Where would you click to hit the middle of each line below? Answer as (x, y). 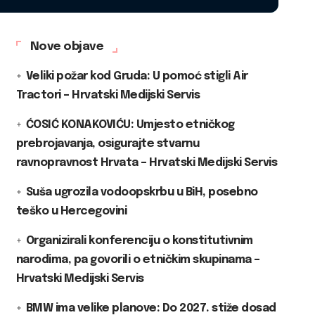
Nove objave (67, 46)
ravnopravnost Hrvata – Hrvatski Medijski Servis (147, 162)
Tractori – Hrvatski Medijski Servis (108, 95)
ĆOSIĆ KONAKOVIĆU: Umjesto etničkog (130, 124)
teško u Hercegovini (71, 211)
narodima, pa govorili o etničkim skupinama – (138, 259)
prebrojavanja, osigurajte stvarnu (108, 143)
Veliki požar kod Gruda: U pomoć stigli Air (137, 76)
